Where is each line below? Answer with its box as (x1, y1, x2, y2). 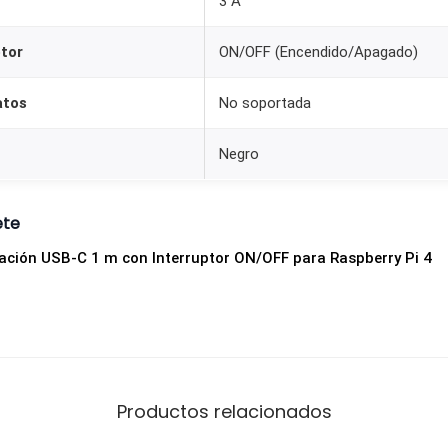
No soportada (219, 94, 311, 113)
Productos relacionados (116, 399, 332, 425)
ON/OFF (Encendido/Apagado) (219, 43, 418, 62)
